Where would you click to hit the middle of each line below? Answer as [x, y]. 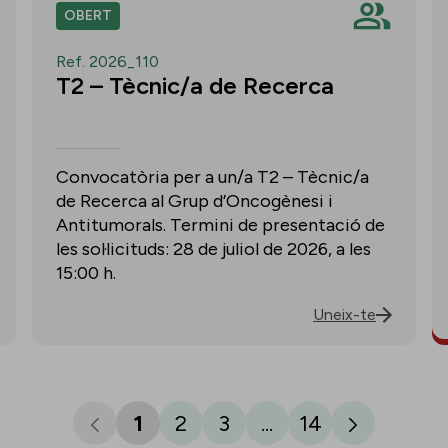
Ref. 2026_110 [107, 61]
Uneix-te [344, 314]
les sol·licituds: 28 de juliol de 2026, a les [213, 249]
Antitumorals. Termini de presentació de [220, 225]
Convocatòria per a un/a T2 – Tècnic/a [212, 177]
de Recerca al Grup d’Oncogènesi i [194, 201]
